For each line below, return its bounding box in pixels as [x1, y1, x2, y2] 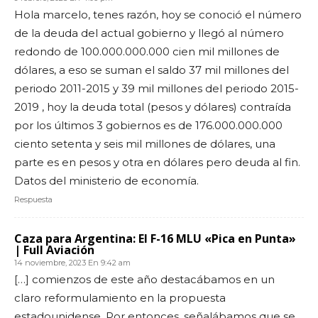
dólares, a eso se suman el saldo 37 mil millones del [14, 62, 289, 77]
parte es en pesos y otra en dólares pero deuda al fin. [14, 155, 300, 169]
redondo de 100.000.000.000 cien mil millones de [14, 44, 280, 58]
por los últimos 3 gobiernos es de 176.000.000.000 [14, 118, 283, 132]
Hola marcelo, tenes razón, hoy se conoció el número [14, 7, 302, 21]
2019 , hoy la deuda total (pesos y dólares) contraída [14, 99, 291, 114]
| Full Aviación [14, 241, 94, 258]
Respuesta [14, 194, 53, 204]
